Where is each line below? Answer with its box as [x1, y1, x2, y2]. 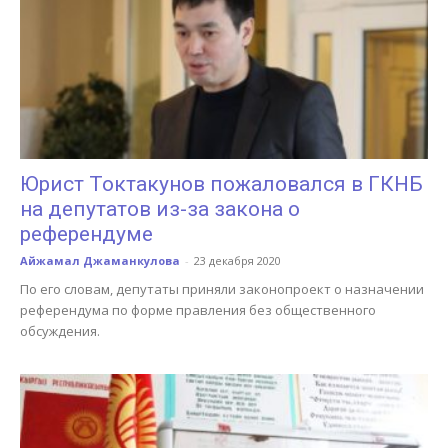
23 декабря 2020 [194, 253, 281, 269]
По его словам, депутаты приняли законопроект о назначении [20, 280, 424, 299]
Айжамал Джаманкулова [20, 253, 180, 269]
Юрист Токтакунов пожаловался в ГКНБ [20, 172, 423, 197]
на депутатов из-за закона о [20, 197, 300, 222]
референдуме [20, 222, 153, 247]
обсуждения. [20, 322, 100, 341]
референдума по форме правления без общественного [20, 301, 376, 320]
